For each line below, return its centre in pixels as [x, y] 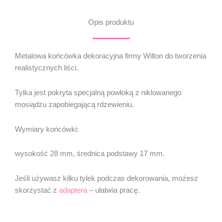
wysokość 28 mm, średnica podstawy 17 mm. [90, 154]
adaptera [73, 190]
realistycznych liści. [47, 68]
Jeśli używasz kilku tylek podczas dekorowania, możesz [107, 178]
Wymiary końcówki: [47, 129]
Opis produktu [111, 23]
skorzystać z [37, 190]
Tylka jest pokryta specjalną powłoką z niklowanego [98, 93]
